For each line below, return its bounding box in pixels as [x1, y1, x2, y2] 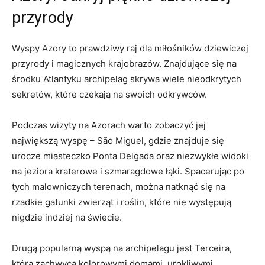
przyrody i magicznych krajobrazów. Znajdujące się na [12, 57, 237, 69]
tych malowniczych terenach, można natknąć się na [12, 180, 225, 192]
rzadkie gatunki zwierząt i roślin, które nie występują [12, 196, 231, 208]
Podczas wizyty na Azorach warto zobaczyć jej [12, 119, 206, 131]
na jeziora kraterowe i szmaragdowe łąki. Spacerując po [12, 165, 244, 177]
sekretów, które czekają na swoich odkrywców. [12, 88, 207, 100]
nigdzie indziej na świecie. [12, 211, 122, 223]
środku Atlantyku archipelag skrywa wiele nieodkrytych [12, 73, 241, 85]
